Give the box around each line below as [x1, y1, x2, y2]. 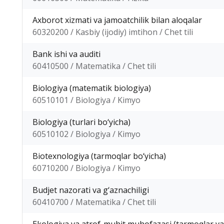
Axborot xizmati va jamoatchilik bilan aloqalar [32, 14, 202, 25]
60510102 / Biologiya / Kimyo [32, 128, 140, 139]
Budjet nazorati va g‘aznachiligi [32, 184, 149, 195]
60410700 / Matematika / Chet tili [32, 196, 156, 207]
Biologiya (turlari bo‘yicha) [32, 116, 130, 127]
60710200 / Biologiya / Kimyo [32, 162, 140, 173]
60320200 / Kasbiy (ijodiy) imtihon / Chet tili [32, 26, 193, 37]
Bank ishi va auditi [32, 48, 100, 59]
